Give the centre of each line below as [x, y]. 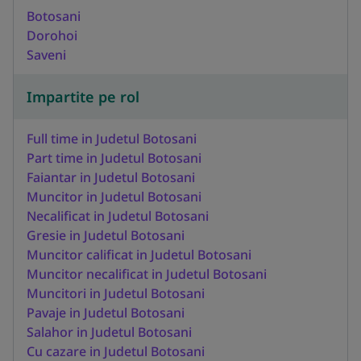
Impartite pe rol [83, 96]
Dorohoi [52, 35]
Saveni [46, 54]
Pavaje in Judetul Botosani [106, 312]
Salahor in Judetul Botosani [109, 332]
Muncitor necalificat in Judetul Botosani [147, 274]
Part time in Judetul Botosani [114, 158]
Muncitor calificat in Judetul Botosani [139, 254]
